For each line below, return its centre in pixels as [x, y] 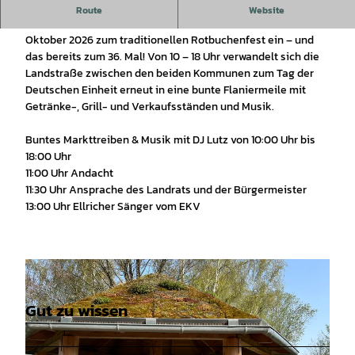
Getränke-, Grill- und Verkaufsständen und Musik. [150, 106]
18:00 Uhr [48, 156]
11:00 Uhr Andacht [69, 173]
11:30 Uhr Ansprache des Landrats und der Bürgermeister [167, 189]
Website [266, 10]
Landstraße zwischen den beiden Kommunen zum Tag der [170, 73]
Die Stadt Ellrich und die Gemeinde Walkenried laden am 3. [171, 23]
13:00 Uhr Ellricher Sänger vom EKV [113, 206]
